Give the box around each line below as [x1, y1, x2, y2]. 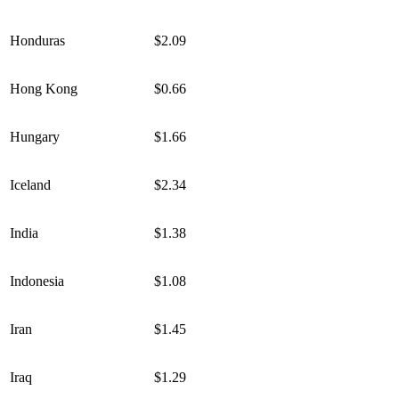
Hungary [10, 129, 60, 145]
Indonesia [10, 273, 64, 289]
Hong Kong [10, 81, 77, 97]
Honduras [10, 33, 65, 49]
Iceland [10, 177, 51, 193]
